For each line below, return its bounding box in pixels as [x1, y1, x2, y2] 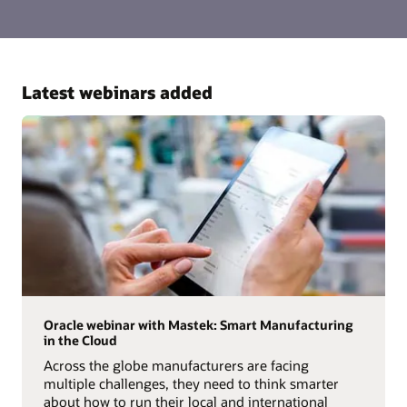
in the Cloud [43, 332, 117, 350]
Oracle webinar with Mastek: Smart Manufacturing [43, 316, 352, 334]
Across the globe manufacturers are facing [43, 356, 309, 375]
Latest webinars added [22, 81, 213, 104]
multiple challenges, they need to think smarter [43, 374, 339, 393]
